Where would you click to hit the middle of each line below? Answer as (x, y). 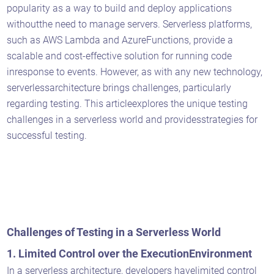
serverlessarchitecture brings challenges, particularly (119, 87)
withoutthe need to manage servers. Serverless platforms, (130, 24)
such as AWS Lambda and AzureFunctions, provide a (120, 40)
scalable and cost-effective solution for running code (120, 56)
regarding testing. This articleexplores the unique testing (128, 103)
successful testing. (47, 135)
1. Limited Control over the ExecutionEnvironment (131, 253)
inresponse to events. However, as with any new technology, (135, 72)
